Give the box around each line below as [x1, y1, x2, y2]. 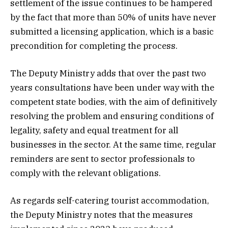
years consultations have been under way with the [10, 82, 214, 94]
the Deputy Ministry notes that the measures [10, 209, 193, 221]
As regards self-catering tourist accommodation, [10, 195, 209, 207]
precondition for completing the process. [10, 40, 178, 51]
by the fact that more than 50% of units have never [10, 11, 216, 23]
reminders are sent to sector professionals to [10, 153, 195, 165]
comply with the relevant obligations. [10, 167, 161, 179]
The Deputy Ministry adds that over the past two [10, 68, 206, 79]
